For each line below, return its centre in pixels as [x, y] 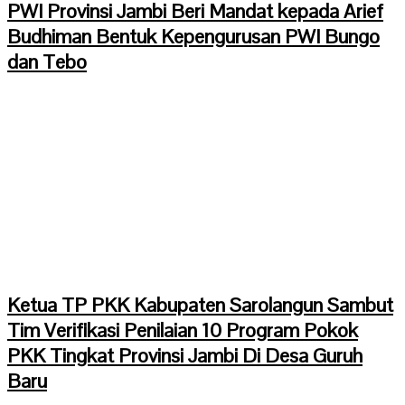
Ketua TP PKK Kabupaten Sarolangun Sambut [200, 305]
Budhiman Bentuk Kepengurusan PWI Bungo [193, 36]
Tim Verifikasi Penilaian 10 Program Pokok [183, 330]
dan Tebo [47, 61]
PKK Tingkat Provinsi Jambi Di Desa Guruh [185, 356]
